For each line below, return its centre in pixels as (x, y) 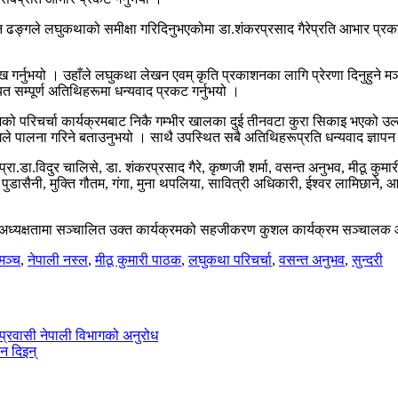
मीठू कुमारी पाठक (138, 259)
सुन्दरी (367, 259)
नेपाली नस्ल (58, 259)
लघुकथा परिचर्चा (230, 259)
